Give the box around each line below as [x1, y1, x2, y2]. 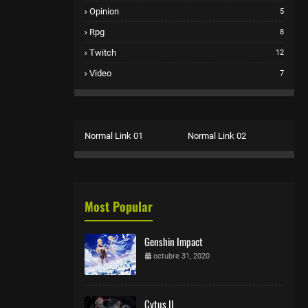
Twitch [89, 47, 116, 58]
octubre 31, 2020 [153, 251, 210, 261]
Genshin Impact [144, 233, 203, 249]
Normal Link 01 [85, 130, 143, 141]
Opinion [89, 5, 119, 16]
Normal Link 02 [188, 130, 246, 141]
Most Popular [85, 197, 153, 215]
